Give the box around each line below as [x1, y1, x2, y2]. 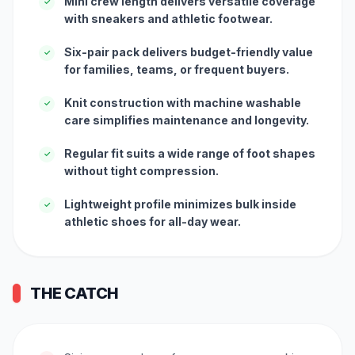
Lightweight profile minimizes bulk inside [64, 197, 296, 211]
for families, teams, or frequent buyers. [64, 62, 289, 76]
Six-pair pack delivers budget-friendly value [64, 44, 313, 59]
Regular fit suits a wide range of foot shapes [64, 146, 315, 160]
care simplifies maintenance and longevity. [64, 113, 309, 127]
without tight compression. [64, 163, 219, 177]
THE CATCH [30, 283, 119, 303]
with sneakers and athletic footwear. [64, 11, 273, 25]
